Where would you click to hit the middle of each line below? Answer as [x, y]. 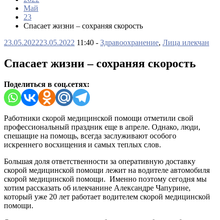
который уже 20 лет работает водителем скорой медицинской [107, 196]
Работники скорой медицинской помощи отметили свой [99, 118]
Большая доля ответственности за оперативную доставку [100, 161]
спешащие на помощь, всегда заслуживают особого [90, 136]
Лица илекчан [186, 42]
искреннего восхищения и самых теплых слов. [82, 144]
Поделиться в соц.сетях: [47, 84]
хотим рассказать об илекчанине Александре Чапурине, [97, 188]
